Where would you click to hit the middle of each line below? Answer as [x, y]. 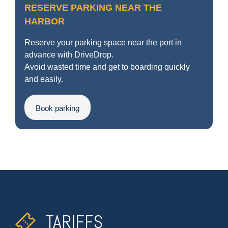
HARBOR [45, 22]
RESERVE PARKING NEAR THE [93, 8]
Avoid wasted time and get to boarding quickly [107, 67]
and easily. [44, 79]
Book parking [58, 108]
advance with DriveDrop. [69, 55]
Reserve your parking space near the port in [103, 43]
